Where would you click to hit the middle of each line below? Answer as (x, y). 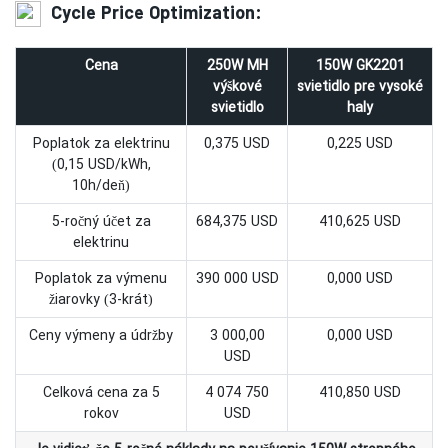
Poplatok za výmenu (101, 278)
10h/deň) (101, 185)
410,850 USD (360, 392)
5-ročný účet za (101, 221)
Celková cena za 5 (101, 392)
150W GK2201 (360, 65)
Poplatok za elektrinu (101, 143)
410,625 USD (360, 221)
